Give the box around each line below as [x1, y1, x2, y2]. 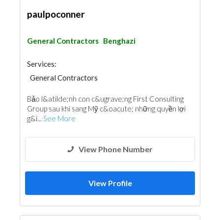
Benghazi [103, 36, 136, 45]
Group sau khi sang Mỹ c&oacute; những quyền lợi [27, 104, 186, 113]
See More [43, 114, 76, 123]
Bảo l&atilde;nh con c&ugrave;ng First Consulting [27, 94, 184, 103]
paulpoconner [27, 8, 85, 20]
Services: [27, 59, 56, 68]
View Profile [88, 178, 132, 188]
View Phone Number [79, 144, 153, 154]
